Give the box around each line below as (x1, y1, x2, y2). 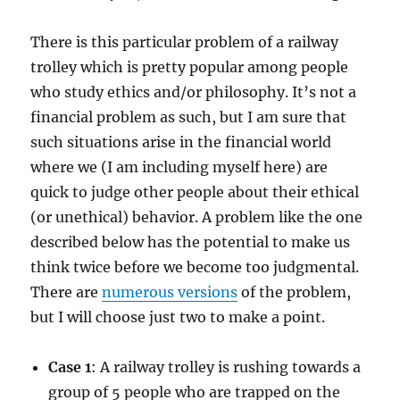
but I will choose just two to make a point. (30, 308, 326, 327)
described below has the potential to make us (30, 233, 351, 252)
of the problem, (237, 283, 352, 302)
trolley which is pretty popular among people (30, 58, 349, 77)
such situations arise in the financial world (30, 133, 332, 152)
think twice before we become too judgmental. (30, 258, 360, 277)
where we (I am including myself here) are (30, 158, 329, 177)
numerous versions (102, 283, 238, 302)
